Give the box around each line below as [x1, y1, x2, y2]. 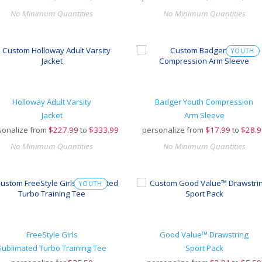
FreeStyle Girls [26, 229, 78, 240]
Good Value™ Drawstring [160, 229, 249, 240]
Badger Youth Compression [155, 96, 253, 107]
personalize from [142, 125, 204, 135]
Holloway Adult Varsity [12, 96, 92, 107]
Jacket [41, 110, 63, 120]
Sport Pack [185, 243, 223, 253]
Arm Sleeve [184, 110, 225, 120]
